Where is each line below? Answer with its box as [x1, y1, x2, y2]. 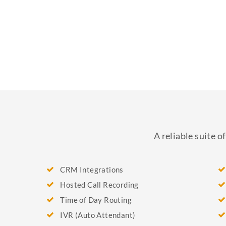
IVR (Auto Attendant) [60, 210, 136, 219]
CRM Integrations [60, 165, 124, 174]
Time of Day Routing [60, 195, 132, 204]
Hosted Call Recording [60, 180, 139, 189]
